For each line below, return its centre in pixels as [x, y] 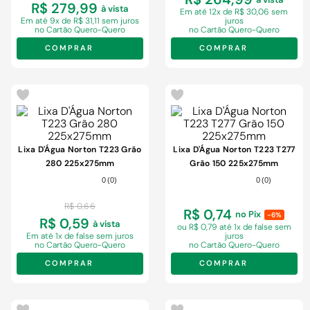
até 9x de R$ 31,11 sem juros [87, 21]
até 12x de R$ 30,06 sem [241, 12]
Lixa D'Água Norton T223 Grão [80, 150]
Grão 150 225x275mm [234, 164]
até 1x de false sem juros [87, 236]
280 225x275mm [80, 164]
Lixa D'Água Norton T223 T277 [234, 150]
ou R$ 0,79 [198, 227]
